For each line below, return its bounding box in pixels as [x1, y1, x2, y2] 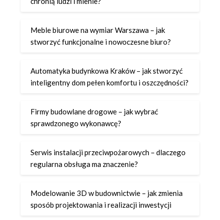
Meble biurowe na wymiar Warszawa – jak [30, 25, 165, 34]
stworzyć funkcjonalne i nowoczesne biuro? [30, 37, 171, 46]
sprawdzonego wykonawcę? [30, 118, 122, 128]
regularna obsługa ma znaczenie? [30, 159, 138, 168]
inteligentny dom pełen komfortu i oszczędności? [30, 78, 189, 87]
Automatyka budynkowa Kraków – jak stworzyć [30, 66, 183, 75]
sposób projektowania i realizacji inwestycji [30, 200, 172, 209]
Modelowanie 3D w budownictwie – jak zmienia [30, 188, 183, 197]
